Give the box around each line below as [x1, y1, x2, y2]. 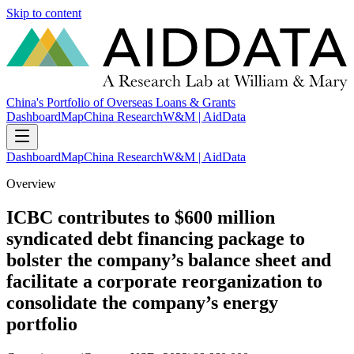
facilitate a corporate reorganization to [6, 271, 322, 292]
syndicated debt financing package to [6, 228, 305, 250]
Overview [6, 177, 56, 191]
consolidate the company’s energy [6, 292, 278, 314]
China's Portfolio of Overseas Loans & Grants [6, 96, 235, 110]
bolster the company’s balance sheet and [6, 250, 331, 271]
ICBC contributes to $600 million [6, 207, 275, 228]
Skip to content [6, 6, 81, 20]
